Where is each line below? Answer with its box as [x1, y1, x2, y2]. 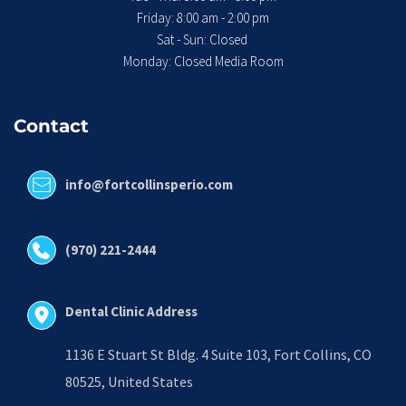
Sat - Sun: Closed [156, 31, 250, 49]
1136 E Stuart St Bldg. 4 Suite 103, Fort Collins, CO [64, 345, 372, 364]
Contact [14, 115, 89, 138]
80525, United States [64, 372, 193, 391]
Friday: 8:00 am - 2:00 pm [137, 9, 272, 27]
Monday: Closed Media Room [122, 53, 284, 71]
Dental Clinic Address [64, 303, 198, 321]
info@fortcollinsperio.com [64, 176, 233, 194]
